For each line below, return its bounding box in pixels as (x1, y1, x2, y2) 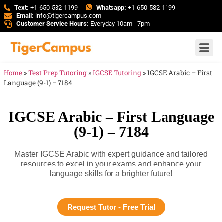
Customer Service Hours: (16, 20, 89, 27)
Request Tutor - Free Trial (67, 203, 155, 212)
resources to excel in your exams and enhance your (21, 160, 201, 168)
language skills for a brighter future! (50, 169, 172, 178)
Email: (16, 12, 34, 19)
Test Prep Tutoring (28, 68, 87, 77)
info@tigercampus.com (35, 12, 101, 19)
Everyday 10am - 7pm (89, 20, 150, 27)
